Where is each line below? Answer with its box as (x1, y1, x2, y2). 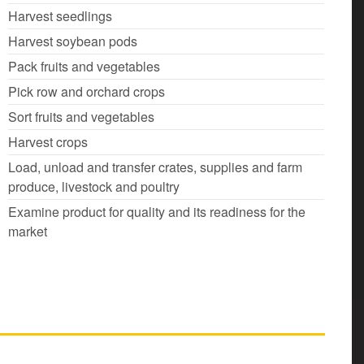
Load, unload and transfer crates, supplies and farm (8, 158, 302, 176)
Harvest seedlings (8, 6, 112, 25)
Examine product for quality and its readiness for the (8, 202, 305, 221)
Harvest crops (8, 132, 88, 151)
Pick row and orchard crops (8, 82, 165, 101)
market (8, 222, 47, 240)
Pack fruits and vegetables (8, 57, 160, 76)
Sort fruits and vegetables (8, 107, 154, 126)
